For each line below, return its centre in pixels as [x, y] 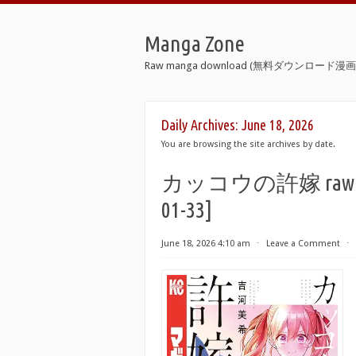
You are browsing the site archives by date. [248, 144]
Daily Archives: [201, 125]
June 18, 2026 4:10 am [206, 244]
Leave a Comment [303, 244]
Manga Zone [195, 43]
